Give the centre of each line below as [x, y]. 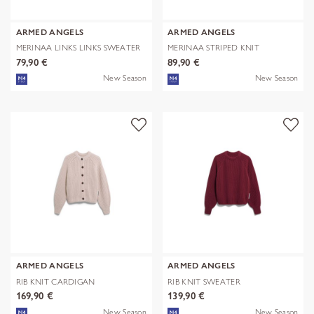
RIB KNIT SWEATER [204, 281]
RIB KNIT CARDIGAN [55, 281]
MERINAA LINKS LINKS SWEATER [78, 48]
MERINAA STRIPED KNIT [214, 48]
